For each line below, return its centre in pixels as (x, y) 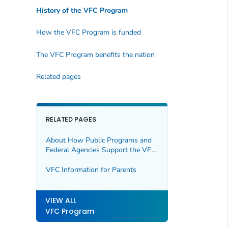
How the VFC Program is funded (88, 33)
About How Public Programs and (98, 140)
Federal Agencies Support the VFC (101, 150)
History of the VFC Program (82, 10)
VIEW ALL (61, 201)
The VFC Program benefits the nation (95, 54)
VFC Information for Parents (91, 169)
